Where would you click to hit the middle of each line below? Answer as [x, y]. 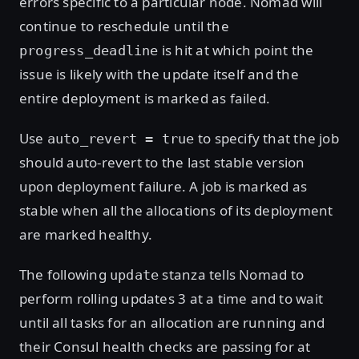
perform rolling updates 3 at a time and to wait [171, 298]
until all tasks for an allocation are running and [172, 322]
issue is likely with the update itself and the [159, 74]
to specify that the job [266, 138]
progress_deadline [89, 50]
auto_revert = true [121, 138]
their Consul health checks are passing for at [165, 346]
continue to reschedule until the [124, 26]
